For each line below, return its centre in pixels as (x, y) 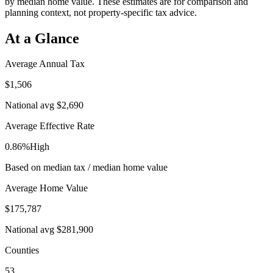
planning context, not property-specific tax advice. (101, 12)
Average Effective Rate (50, 126)
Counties (22, 250)
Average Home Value (46, 188)
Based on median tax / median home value (86, 168)
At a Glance (42, 38)
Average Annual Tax (45, 64)
